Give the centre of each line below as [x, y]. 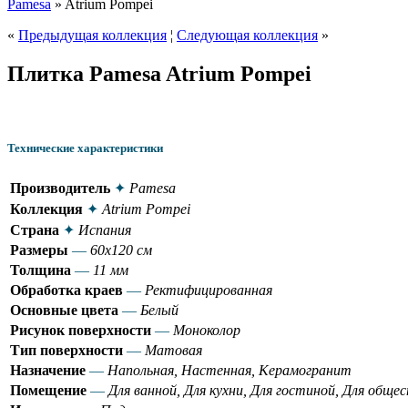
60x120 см [121, 250]
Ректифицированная [209, 290]
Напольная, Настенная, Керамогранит [229, 370]
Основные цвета [64, 310]
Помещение [48, 390]
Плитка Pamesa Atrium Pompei [159, 74]
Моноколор [207, 330]
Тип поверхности [66, 350]
